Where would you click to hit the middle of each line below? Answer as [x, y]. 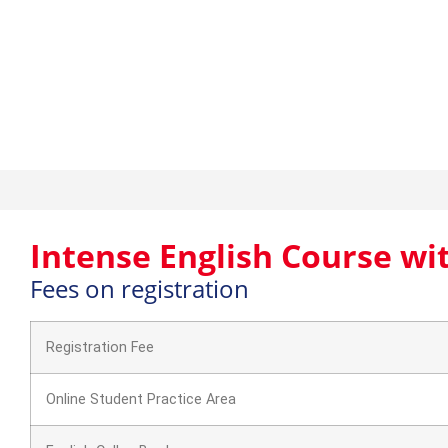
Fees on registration [139, 288]
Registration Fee [100, 347]
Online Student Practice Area [141, 399]
